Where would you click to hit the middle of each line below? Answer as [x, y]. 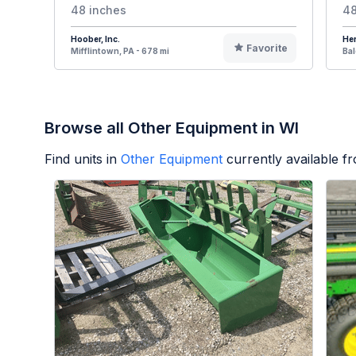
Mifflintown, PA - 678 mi [120, 51]
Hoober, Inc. [95, 39]
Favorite [267, 48]
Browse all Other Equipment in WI [172, 128]
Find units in [81, 159]
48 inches [99, 10]
